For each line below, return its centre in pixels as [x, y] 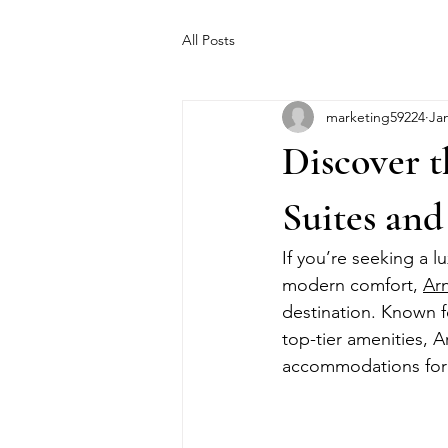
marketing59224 [375, 116]
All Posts [208, 39]
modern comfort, [352, 285]
